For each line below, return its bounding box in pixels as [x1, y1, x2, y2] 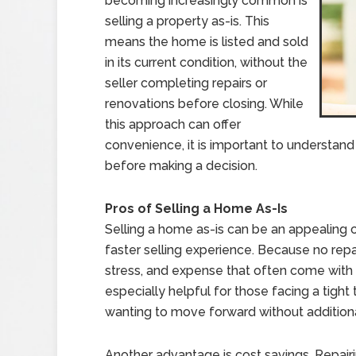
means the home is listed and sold [105, 34, 308, 49]
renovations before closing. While [105, 96, 304, 111]
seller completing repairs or [105, 75, 267, 91]
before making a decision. [105, 158, 257, 173]
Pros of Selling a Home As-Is [105, 201, 288, 216]
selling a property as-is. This [105, 14, 269, 29]
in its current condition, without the [105, 55, 308, 70]
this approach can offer [105, 117, 241, 132]
